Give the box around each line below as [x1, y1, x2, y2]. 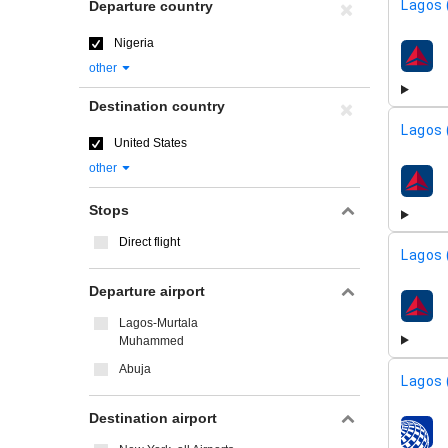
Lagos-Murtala [119, 316, 198, 330]
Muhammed [119, 334, 184, 348]
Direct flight [119, 235, 180, 249]
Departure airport [89, 283, 205, 299]
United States [114, 136, 187, 150]
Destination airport [89, 410, 217, 426]
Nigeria [114, 36, 154, 50]
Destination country [89, 98, 225, 114]
